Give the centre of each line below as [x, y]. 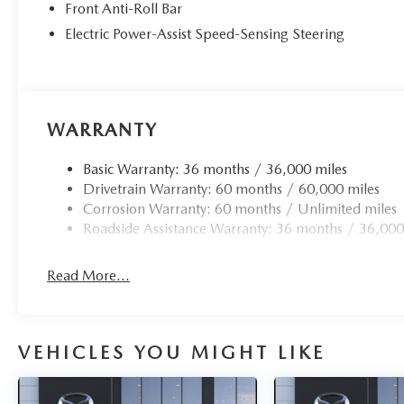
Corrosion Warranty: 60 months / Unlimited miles [240, 209]
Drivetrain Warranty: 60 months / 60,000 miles [232, 189]
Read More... [89, 276]
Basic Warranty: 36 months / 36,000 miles [216, 170]
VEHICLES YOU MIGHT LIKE [172, 353]
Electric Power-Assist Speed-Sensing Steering [205, 34]
